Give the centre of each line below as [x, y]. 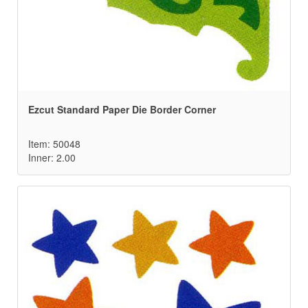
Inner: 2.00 [52, 158]
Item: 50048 [54, 144]
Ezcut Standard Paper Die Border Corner [122, 110]
